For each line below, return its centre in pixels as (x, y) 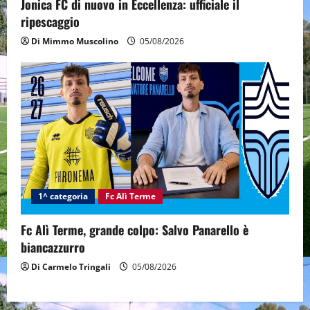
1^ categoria (63, 197)
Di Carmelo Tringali (71, 267)
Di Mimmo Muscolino (75, 41)
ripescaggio (50, 21)
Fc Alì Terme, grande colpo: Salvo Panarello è (135, 230)
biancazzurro (53, 247)
